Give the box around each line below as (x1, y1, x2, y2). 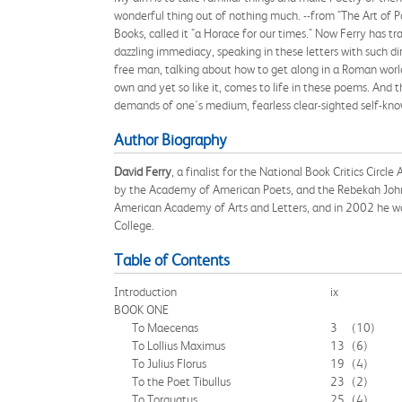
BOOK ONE (114, 302, 169, 317)
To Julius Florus (132, 356, 206, 371)
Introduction (114, 284, 177, 299)
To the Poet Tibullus (132, 374, 231, 389)
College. (114, 218, 154, 232)
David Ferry (114, 164, 171, 179)
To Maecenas (132, 320, 198, 335)
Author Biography (114, 131, 226, 149)
